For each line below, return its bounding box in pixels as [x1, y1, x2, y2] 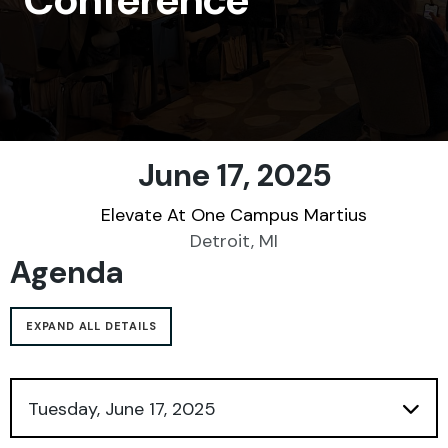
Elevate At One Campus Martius [101, 203, 367, 227]
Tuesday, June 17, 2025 [28, 397, 216, 421]
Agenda [10, 252, 123, 293]
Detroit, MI [190, 229, 278, 253]
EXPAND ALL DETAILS [26, 319, 157, 333]
